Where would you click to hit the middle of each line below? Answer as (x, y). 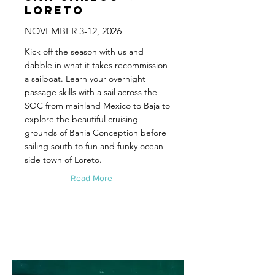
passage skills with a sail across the (91, 92)
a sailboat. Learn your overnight (85, 79)
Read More (91, 178)
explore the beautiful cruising (81, 119)
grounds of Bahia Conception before (95, 133)
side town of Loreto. (63, 160)
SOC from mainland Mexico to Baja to (97, 106)
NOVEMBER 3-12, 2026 (73, 31)
